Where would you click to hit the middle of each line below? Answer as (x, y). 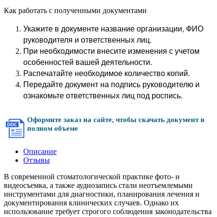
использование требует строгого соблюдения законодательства (108, 211)
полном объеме (53, 128)
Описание (40, 151)
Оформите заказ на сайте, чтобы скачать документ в (116, 119)
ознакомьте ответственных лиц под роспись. (103, 95)
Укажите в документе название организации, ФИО (113, 28)
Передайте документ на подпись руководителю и (111, 84)
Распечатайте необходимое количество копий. (107, 73)
